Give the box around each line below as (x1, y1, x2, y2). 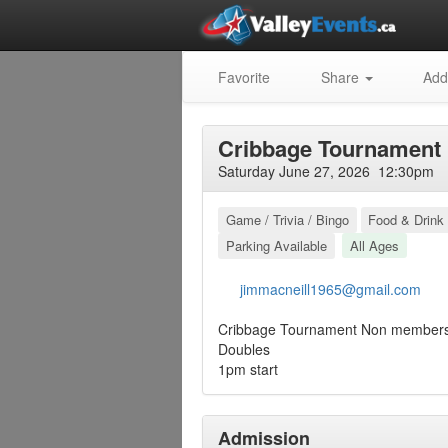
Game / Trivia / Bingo (225, 210, 349, 229)
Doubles (218, 339, 270, 359)
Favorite (214, 67, 270, 87)
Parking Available (225, 236, 327, 255)
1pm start (218, 359, 278, 379)
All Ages (349, 236, 399, 255)
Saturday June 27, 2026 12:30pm (218, 161, 434, 181)
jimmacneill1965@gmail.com (240, 279, 422, 299)
